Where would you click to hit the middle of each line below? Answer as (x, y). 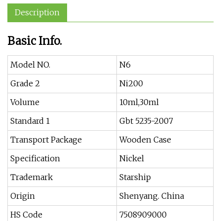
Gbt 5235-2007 (146, 121)
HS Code (26, 215)
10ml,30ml (139, 102)
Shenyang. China (152, 196)
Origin (23, 196)
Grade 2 (25, 83)
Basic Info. (35, 41)
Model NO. (30, 65)
